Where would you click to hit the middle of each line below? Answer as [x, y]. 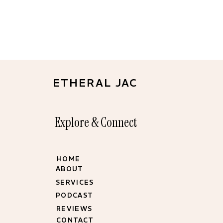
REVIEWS [74, 209]
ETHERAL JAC [95, 83]
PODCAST [75, 195]
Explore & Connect [96, 122]
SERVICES [75, 182]
